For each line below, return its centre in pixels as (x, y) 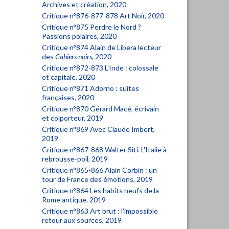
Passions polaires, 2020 (79, 36)
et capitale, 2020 (68, 77)
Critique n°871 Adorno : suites (90, 88)
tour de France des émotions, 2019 (97, 179)
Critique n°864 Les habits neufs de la (100, 190)
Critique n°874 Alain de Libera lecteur (101, 47)
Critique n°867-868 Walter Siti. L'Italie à (104, 150)
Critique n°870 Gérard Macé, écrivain (100, 109)
